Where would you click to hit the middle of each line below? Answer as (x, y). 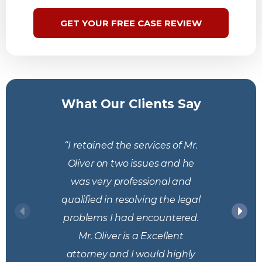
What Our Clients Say (131, 104)
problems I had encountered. (131, 218)
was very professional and (131, 182)
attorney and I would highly (131, 254)
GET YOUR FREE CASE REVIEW (131, 23)
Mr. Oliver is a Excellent (131, 236)
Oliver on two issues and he (131, 163)
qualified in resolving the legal (131, 200)
